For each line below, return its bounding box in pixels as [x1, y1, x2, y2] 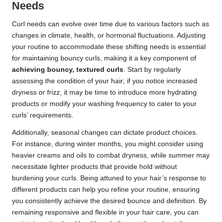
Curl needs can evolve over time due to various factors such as [12, 20, 209, 28]
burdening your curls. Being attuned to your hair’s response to [12, 174, 206, 182]
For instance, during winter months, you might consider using [12, 140, 203, 148]
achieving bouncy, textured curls [12, 66, 123, 74]
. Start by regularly [123, 66, 181, 74]
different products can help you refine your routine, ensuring [12, 186, 200, 194]
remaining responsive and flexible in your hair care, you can [12, 209, 199, 217]
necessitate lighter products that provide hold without [12, 163, 177, 171]
